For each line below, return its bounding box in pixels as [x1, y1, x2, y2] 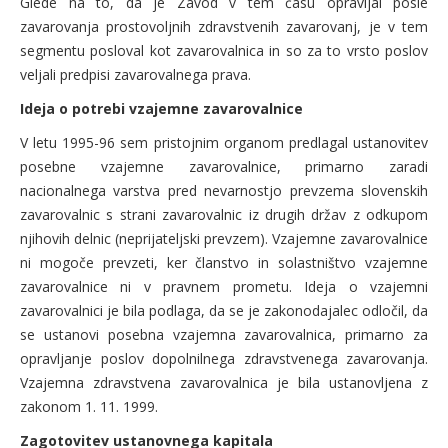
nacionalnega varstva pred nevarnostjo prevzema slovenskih [20, 181, 428, 200]
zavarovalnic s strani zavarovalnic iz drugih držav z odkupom [20, 205, 428, 224]
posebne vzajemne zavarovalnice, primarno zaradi [20, 157, 428, 176]
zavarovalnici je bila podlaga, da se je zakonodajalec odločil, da [20, 301, 428, 320]
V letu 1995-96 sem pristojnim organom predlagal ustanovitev [20, 133, 428, 152]
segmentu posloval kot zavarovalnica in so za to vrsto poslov [20, 41, 428, 60]
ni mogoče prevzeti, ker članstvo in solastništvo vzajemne [20, 253, 428, 272]
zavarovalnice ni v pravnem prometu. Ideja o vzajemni [20, 277, 428, 296]
